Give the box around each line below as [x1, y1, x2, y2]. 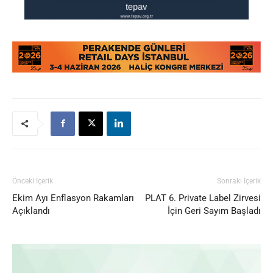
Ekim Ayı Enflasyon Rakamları [12, 192, 134, 204]
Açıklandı [12, 205, 50, 216]
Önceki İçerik [12, 176, 53, 185]
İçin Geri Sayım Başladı [168, 205, 261, 216]
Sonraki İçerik [217, 176, 261, 185]
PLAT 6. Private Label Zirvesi [145, 192, 261, 204]
